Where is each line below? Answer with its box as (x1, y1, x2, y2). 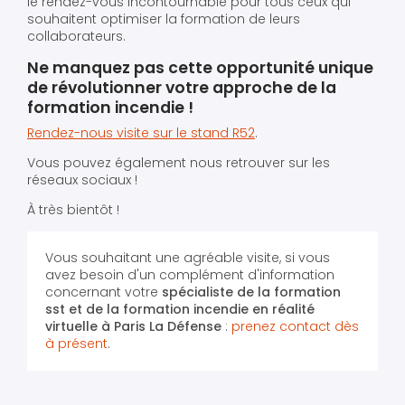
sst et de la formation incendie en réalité (45, 300, 315, 319)
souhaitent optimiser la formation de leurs (27, 9, 300, 28)
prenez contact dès (231, 317, 359, 336)
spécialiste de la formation (162, 283, 341, 302)
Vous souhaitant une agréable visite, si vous (45, 249, 330, 268)
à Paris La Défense (98, 317, 225, 336)
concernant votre (45, 283, 162, 302)
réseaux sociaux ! (27, 171, 137, 190)
